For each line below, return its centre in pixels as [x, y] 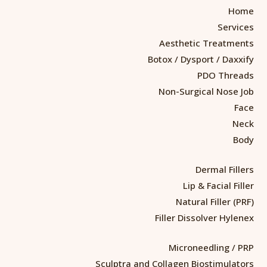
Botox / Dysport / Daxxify [201, 59]
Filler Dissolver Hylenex [204, 217]
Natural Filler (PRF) [215, 201]
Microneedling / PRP [211, 247]
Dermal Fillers [225, 169]
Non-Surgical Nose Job [206, 91]
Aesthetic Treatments [207, 43]
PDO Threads [226, 75]
